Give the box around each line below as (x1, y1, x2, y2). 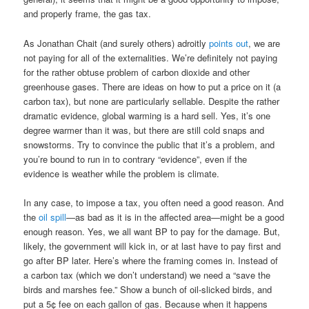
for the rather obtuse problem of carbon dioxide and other (23, 65, 250, 79)
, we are (248, 36, 281, 50)
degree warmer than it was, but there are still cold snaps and (23, 123, 265, 137)
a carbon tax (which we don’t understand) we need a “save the (23, 268, 271, 281)
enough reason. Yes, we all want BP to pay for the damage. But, (23, 224, 281, 238)
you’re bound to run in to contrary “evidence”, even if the (23, 152, 248, 166)
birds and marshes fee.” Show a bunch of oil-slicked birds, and (23, 282, 272, 296)
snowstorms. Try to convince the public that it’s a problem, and (23, 137, 275, 151)
